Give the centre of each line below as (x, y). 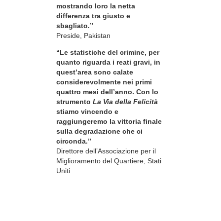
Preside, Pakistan (83, 35)
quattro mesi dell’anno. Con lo (107, 92)
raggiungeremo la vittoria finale (109, 121)
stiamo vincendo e (87, 111)
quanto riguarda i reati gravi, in (108, 62)
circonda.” (74, 141)
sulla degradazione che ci (99, 131)
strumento (74, 101)
